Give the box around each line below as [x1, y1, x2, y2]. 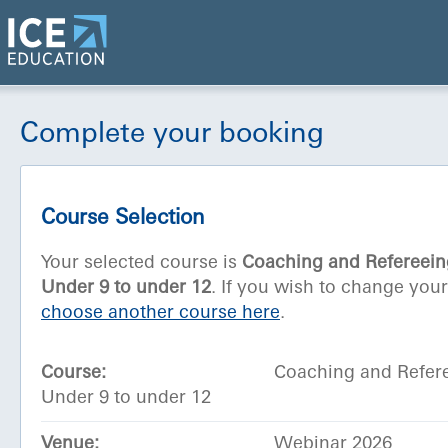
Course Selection [41, 208, 204, 230]
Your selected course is [41, 254, 242, 274]
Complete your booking [20, 121, 324, 149]
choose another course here [41, 304, 280, 324]
